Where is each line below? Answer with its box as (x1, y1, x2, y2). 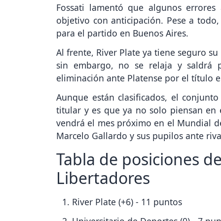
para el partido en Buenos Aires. (56, 27, 188, 39)
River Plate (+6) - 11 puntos (72, 195, 182, 208)
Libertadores (56, 167, 150, 188)
